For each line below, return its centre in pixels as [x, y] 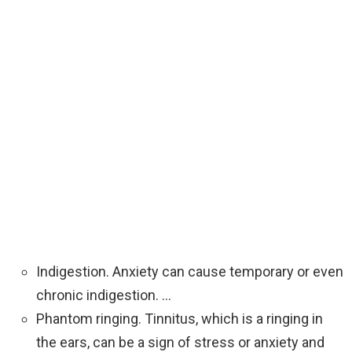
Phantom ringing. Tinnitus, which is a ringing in [180, 319]
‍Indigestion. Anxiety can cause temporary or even [190, 272]
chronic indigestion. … [104, 295]
